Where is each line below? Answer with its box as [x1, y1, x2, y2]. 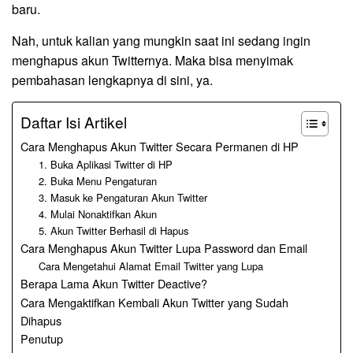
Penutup [20, 329, 63, 347]
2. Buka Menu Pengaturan [38, 173, 157, 188]
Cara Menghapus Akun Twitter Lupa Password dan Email [20, 239, 307, 256]
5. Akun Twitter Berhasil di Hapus [38, 222, 188, 238]
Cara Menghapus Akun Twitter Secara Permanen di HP [20, 137, 299, 154]
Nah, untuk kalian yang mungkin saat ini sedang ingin [12, 31, 310, 50]
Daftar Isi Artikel [20, 110, 127, 132]
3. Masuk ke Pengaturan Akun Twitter [38, 189, 207, 205]
